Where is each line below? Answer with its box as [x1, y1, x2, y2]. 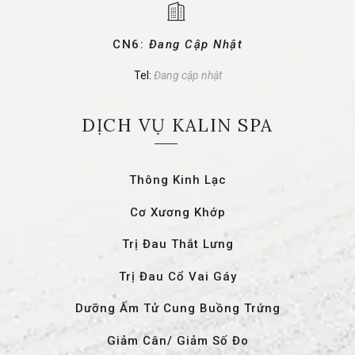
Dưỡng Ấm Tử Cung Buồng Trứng [74, 301, 281, 316]
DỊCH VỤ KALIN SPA [82, 113, 273, 136]
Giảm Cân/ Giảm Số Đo [106, 333, 249, 348]
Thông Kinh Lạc [128, 172, 227, 187]
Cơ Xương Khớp [129, 204, 226, 219]
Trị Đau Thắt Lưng [121, 237, 234, 252]
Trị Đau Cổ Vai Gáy [118, 269, 237, 284]
